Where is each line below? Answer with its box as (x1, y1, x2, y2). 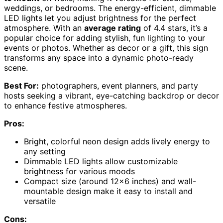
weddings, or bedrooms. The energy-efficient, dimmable (4, 3, 216, 13)
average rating (84, 23, 141, 33)
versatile (24, 196, 56, 207)
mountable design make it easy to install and (24, 186, 193, 197)
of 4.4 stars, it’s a (141, 23, 208, 33)
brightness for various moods (24, 166, 135, 177)
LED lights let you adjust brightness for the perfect (4, 13, 196, 23)
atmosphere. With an (4, 23, 84, 33)
